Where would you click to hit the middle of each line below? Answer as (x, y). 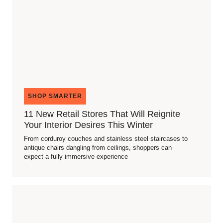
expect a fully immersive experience (76, 157)
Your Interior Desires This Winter (88, 125)
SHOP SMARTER (55, 96)
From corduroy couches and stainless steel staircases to (106, 139)
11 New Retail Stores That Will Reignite (102, 114)
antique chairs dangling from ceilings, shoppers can (98, 148)
